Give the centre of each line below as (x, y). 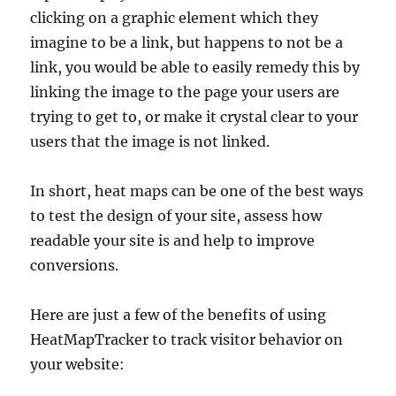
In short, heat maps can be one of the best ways (197, 190)
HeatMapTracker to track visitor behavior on (187, 339)
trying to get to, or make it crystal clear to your (194, 116)
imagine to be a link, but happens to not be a (187, 42)
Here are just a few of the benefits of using (179, 314)
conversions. (75, 265)
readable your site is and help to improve (173, 240)
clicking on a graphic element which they (175, 17)
